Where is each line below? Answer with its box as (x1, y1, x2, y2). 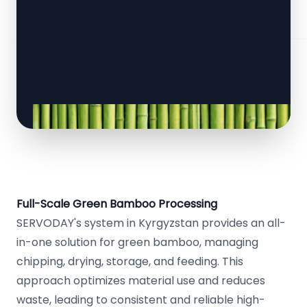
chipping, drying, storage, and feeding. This (16, 254, 243, 269)
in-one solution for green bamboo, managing (16, 234, 258, 250)
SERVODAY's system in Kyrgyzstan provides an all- (16, 215, 286, 231)
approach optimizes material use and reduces (16, 273, 265, 288)
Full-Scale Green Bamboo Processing (16, 196, 217, 212)
